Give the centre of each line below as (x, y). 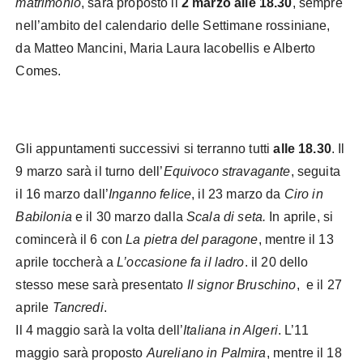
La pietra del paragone (192, 239)
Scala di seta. (228, 216)
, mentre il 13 (296, 239)
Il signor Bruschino (241, 284)
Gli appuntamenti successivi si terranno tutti (145, 148)
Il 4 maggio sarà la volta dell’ (100, 330)
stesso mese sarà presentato (101, 284)
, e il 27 (319, 284)
